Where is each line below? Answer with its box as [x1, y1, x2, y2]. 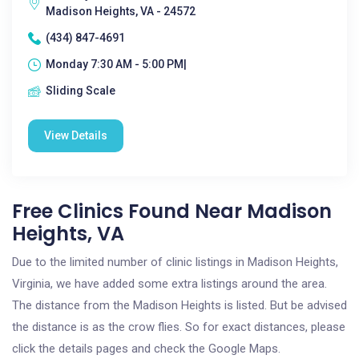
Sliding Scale [46, 84, 115, 97]
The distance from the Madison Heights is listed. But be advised [12, 298, 347, 313]
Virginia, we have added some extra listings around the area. [12, 276, 327, 291]
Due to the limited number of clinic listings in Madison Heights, [12, 255, 338, 269]
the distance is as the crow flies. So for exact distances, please [12, 320, 345, 334]
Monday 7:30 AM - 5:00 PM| [46, 58, 187, 71]
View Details [44, 129, 107, 142]
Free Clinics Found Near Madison [12, 198, 332, 224]
